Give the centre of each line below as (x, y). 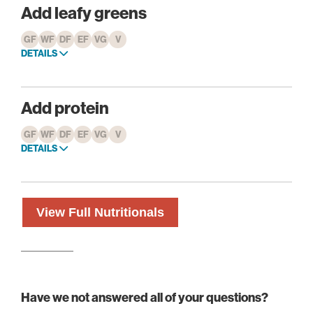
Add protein (65, 108)
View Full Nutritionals (100, 213)
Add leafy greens (84, 13)
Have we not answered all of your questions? (145, 298)
